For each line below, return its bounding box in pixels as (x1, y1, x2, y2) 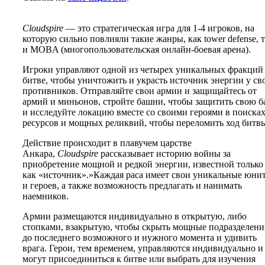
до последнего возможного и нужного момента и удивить (22, 232, 257, 243)
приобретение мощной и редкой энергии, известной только (22, 159, 263, 169)
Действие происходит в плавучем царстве (22, 137, 192, 148)
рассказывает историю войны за (98, 148, 231, 159)
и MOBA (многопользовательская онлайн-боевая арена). (22, 44, 251, 54)
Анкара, (22, 148, 57, 159)
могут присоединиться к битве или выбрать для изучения (22, 253, 256, 264)
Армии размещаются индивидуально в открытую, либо (22, 211, 247, 221)
